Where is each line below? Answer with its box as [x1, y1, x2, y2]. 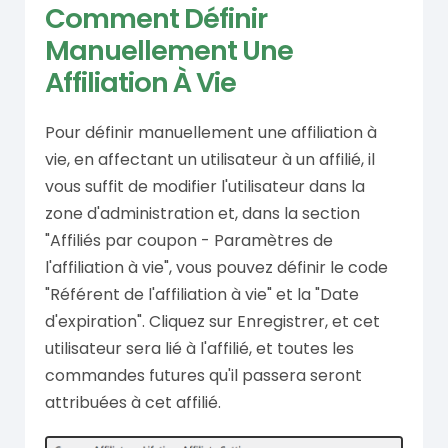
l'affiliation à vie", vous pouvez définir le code [45, 255, 388, 279]
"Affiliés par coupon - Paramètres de [45, 228, 333, 252]
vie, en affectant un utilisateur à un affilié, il [45, 147, 375, 171]
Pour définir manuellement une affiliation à [45, 120, 377, 144]
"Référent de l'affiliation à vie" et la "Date [45, 282, 359, 306]
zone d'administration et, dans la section [45, 201, 360, 225]
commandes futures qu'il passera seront [45, 363, 362, 387]
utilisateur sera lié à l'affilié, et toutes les [45, 336, 354, 360]
